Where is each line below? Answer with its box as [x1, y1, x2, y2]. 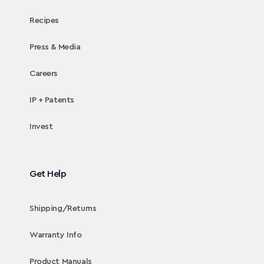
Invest [29, 123, 53, 131]
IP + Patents [29, 96, 74, 105]
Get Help [29, 169, 67, 179]
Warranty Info [29, 231, 82, 240]
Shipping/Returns [29, 204, 97, 213]
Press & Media [29, 43, 81, 52]
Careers [29, 70, 58, 78]
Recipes [29, 16, 60, 25]
